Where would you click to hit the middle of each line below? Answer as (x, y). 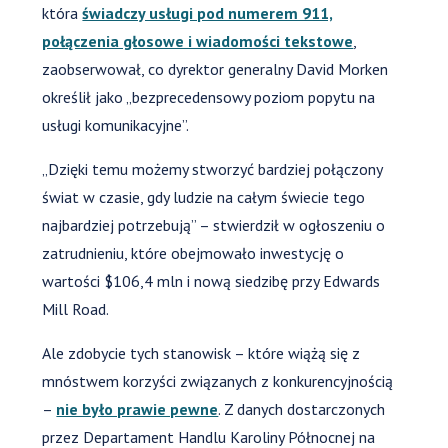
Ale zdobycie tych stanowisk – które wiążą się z (201, 352)
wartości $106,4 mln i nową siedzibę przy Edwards (211, 280)
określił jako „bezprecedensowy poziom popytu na (209, 96)
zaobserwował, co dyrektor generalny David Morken (215, 68)
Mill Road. (76, 308)
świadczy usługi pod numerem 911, (208, 12)
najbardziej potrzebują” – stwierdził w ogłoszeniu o (214, 224)
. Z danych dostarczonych (302, 408)
